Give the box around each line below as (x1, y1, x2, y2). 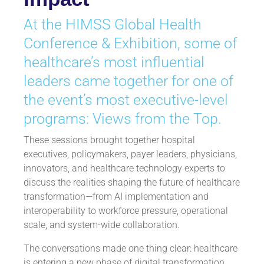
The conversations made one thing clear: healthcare (24, 243, 237, 254)
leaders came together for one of (24, 72, 233, 90)
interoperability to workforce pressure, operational (24, 205, 228, 216)
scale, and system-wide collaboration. (24, 219, 182, 230)
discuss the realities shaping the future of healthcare (24, 177, 240, 188)
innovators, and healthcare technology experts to (24, 163, 225, 174)
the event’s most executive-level (24, 91, 228, 108)
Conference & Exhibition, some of (24, 35, 237, 52)
